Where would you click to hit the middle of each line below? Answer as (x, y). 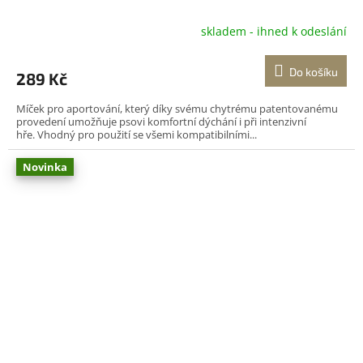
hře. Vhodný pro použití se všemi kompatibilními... (137, 134)
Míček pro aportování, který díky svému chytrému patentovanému (177, 108)
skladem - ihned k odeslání (274, 32)
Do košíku (314, 71)
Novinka (45, 167)
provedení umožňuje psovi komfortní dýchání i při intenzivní (161, 121)
